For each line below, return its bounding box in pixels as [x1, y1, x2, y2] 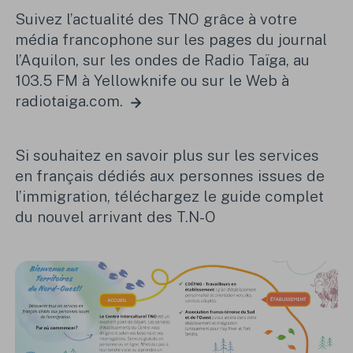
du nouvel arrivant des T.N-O [15, 208, 217, 226]
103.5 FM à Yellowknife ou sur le [15, 72, 247, 90]
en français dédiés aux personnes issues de [15, 167, 325, 185]
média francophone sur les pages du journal [15, 31, 328, 49]
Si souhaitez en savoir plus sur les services [15, 147, 320, 165]
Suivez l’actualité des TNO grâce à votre [15, 10, 298, 28]
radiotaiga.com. [15, 92, 128, 110]
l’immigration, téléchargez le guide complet [15, 188, 325, 206]
